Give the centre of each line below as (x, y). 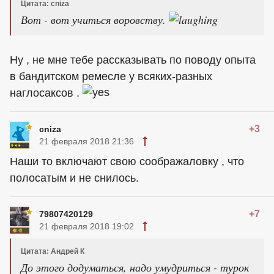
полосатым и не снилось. (74, 178)
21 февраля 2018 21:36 (87, 142)
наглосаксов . (46, 93)
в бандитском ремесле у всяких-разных (111, 77)
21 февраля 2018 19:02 (87, 227)
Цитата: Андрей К (53, 252)
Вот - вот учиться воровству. (95, 20)
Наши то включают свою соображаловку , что (127, 162)
